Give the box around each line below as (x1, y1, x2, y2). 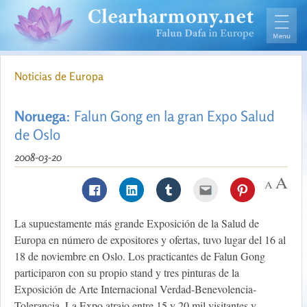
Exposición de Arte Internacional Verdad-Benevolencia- (14, 282, 256, 297)
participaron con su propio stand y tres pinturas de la (14, 265, 239, 280)
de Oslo (14, 125, 60, 144)
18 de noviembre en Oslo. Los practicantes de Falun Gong (14, 249, 265, 264)
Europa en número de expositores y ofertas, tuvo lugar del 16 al (14, 232, 286, 247)
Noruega (14, 107, 66, 125)
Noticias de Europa (14, 69, 103, 84)
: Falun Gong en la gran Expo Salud (66, 107, 275, 125)
